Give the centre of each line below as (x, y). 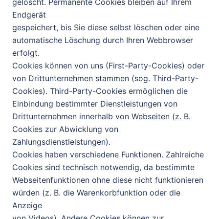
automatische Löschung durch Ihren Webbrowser (103, 40)
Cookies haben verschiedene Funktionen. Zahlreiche (108, 154)
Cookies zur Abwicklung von (65, 129)
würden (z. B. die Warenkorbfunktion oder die (96, 193)
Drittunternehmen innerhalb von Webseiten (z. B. (101, 116)
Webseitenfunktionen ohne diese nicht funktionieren (108, 180)
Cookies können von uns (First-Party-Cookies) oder (108, 66)
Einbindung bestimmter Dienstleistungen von (95, 104)
